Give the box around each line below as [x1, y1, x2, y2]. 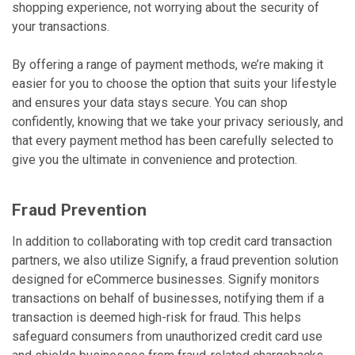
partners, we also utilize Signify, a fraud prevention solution [12, 253, 338, 268]
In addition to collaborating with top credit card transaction [12, 234, 332, 249]
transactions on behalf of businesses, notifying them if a [12, 291, 324, 306]
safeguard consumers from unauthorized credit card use [12, 329, 323, 344]
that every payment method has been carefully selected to [12, 133, 334, 148]
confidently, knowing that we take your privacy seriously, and [12, 114, 343, 129]
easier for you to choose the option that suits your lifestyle [12, 76, 337, 91]
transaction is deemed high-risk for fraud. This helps [12, 310, 301, 325]
